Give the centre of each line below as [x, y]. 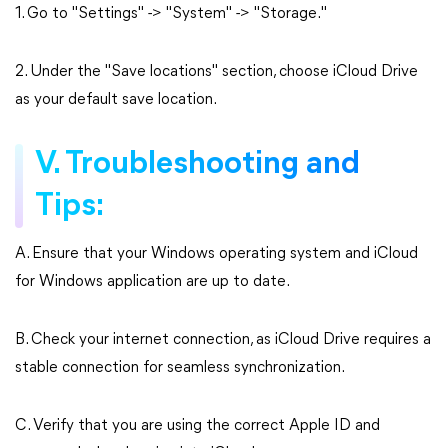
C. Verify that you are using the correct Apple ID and [197, 426]
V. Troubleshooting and [197, 165]
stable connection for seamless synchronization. [180, 368]
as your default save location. [116, 100]
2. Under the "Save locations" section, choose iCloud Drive [216, 72]
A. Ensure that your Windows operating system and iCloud [216, 254]
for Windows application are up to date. [152, 282]
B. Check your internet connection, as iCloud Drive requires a [223, 340]
